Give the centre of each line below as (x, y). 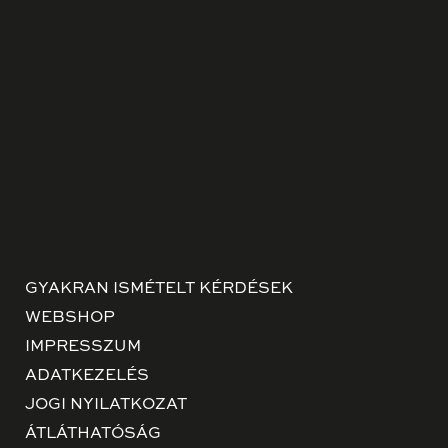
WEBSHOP (70, 318)
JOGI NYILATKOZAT (106, 405)
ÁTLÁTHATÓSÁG (93, 434)
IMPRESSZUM (83, 347)
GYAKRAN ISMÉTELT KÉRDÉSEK (159, 289)
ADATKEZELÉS (87, 376)
